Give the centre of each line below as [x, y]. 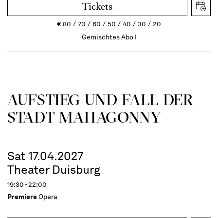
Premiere [22, 196]
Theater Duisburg [54, 169]
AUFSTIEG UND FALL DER [100, 99]
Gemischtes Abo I [109, 37]
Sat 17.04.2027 [45, 156]
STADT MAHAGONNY [84, 117]
